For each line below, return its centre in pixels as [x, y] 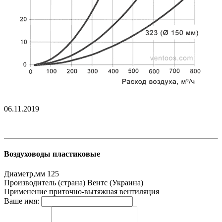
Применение [26, 191]
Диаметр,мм [25, 173]
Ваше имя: [22, 201]
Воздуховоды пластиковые [52, 154]
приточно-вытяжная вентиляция [104, 191]
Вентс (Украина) [115, 182]
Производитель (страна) [45, 182]
